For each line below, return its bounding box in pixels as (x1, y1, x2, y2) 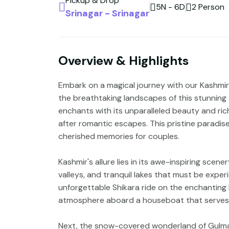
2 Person (192, 2, 224, 13)
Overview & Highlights (58, 52, 189, 68)
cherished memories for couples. (58, 130, 179, 142)
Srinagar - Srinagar (65, 7, 149, 19)
